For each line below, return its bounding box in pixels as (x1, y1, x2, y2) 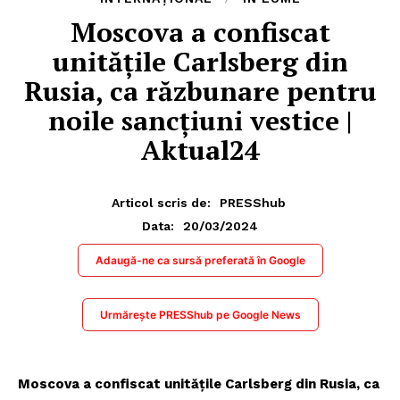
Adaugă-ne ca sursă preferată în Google (95, 253, 305, 267)
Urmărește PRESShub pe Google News (99, 307, 301, 321)
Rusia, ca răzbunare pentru (23, 73, 377, 110)
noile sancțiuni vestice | (47, 103, 353, 139)
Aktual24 (140, 132, 260, 169)
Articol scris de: (112, 195, 211, 210)
